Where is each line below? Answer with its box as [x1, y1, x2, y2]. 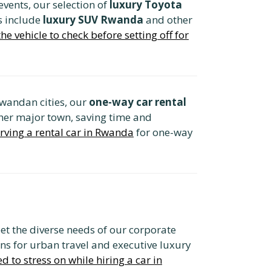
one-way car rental [89, 94, 186, 109]
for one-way [134, 125, 193, 139]
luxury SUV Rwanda [43, 12, 143, 27]
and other [143, 12, 192, 27]
